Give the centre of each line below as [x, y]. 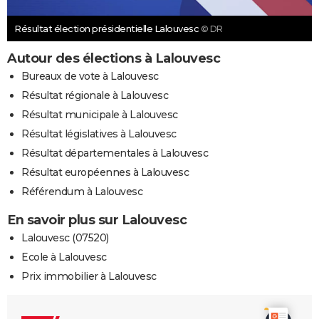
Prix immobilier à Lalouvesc [89, 277]
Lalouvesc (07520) [65, 238]
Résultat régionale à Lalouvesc [95, 96]
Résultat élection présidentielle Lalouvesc [108, 29]
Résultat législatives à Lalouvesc [99, 134]
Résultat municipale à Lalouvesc [100, 115]
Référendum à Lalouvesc [82, 192]
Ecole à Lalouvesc [64, 257]
